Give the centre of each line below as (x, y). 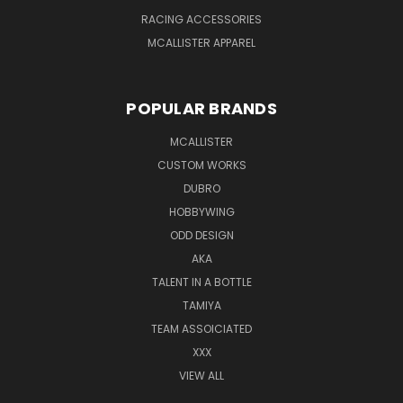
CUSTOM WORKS (201, 165)
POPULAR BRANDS (201, 108)
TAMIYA (201, 305)
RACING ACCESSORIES (201, 19)
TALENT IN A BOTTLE (201, 282)
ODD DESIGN (201, 235)
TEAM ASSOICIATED (201, 328)
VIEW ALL (201, 375)
